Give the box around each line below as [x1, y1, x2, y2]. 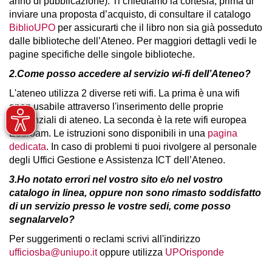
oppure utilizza [97, 247, 165, 257]
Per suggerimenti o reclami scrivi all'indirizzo [9, 234, 200, 244]
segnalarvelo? [9, 214, 75, 225]
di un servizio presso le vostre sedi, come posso [9, 201, 231, 211]
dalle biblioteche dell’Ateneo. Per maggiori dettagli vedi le [9, 36, 257, 46]
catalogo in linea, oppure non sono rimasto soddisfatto [9, 188, 261, 198]
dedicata [9, 141, 46, 152]
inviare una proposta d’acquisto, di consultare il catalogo [9, 9, 251, 19]
